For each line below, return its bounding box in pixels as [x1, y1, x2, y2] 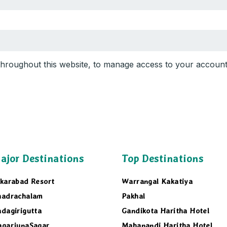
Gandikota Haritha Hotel [122, 206, 210, 215]
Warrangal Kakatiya [122, 176, 193, 186]
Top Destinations [122, 152, 203, 165]
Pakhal [122, 191, 145, 201]
